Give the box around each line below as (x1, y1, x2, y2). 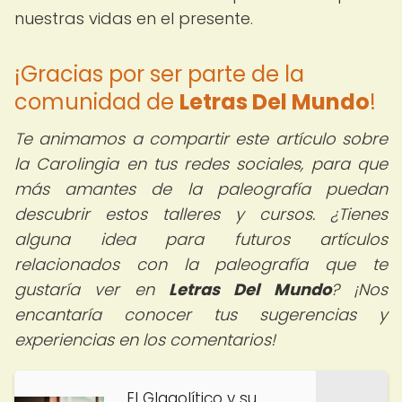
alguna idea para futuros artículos (14, 228, 388, 250)
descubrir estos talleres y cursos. (14, 203, 315, 225)
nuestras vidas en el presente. (14, 7, 253, 30)
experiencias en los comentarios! (14, 328, 275, 351)
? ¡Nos (330, 278, 389, 301)
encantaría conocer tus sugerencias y (14, 303, 388, 326)
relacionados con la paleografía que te (14, 253, 388, 275)
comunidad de (14, 87, 179, 117)
